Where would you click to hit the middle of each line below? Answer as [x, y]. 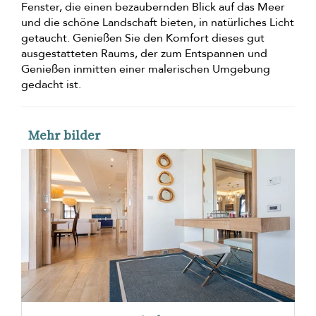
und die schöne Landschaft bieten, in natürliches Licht [158, 23]
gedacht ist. [51, 85]
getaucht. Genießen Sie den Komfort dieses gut [143, 38]
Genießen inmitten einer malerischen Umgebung [146, 69]
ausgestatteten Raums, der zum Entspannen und [144, 54]
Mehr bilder [65, 135]
